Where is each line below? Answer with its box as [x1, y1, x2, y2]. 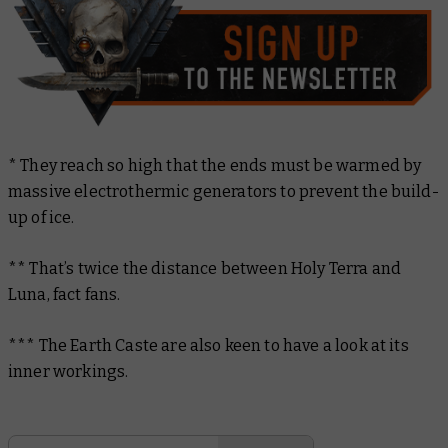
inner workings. [8, 361, 129, 381]
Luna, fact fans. [8, 284, 121, 304]
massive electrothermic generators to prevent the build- [8, 181, 439, 201]
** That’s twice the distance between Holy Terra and [8, 258, 402, 278]
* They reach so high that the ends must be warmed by [8, 155, 422, 175]
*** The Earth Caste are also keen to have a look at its [8, 335, 409, 355]
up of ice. [8, 207, 75, 227]
